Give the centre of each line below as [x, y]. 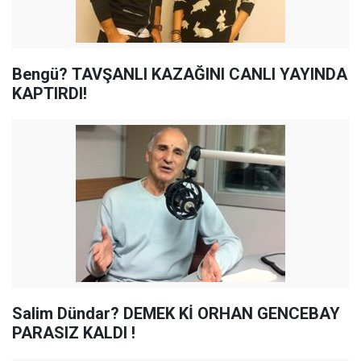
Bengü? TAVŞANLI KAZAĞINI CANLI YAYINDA [42, 74]
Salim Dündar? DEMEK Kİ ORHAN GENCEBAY [176, 313]
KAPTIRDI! [50, 93]
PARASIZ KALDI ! [74, 333]
